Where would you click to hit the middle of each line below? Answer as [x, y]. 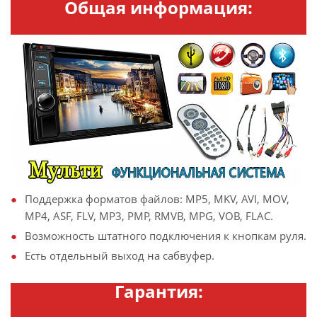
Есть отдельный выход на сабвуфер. [120, 255]
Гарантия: [158, 291]
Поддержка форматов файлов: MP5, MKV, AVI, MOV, [157, 198]
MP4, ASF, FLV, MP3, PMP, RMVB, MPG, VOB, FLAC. [149, 215]
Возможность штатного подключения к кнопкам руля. [166, 235]
